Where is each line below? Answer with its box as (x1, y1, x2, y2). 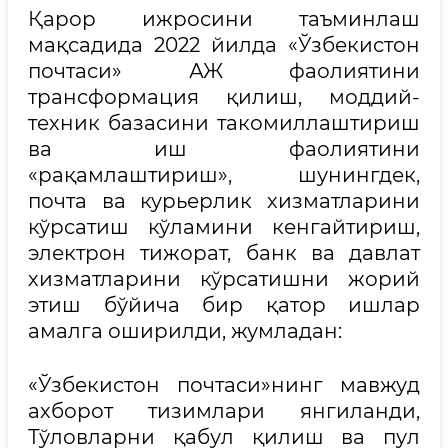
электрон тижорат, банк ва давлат (28, 241, 420, 265)
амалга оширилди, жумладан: (28, 319, 342, 343)
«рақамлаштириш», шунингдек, (28, 163, 420, 187)
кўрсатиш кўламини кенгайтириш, (28, 215, 420, 239)
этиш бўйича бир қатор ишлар (28, 293, 420, 317)
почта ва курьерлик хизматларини (28, 189, 420, 213)
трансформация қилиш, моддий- (28, 85, 420, 109)
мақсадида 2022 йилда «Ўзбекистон (28, 33, 420, 57)
